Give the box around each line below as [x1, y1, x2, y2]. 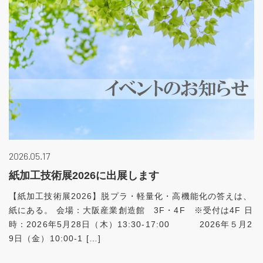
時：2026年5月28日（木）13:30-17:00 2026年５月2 [9, 219, 253, 229]
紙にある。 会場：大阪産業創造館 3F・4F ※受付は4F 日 [9, 205, 253, 215]
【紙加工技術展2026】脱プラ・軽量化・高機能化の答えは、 [9, 191, 252, 201]
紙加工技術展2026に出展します [9, 169, 159, 181]
